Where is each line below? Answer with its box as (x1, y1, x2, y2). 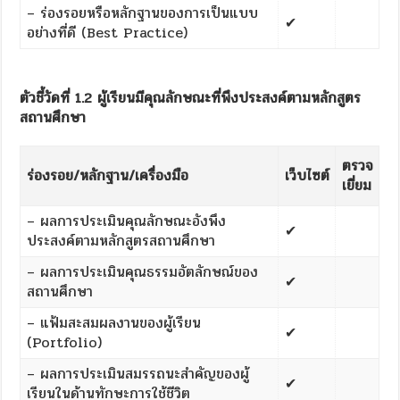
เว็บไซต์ (284, 163, 329, 187)
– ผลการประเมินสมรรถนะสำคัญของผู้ (26, 362, 249, 385)
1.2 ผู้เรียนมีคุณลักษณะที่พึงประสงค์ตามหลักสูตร (75, 86, 362, 109)
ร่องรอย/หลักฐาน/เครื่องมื (26, 163, 180, 187)
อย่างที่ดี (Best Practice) (26, 21, 187, 44)
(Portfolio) (26, 330, 102, 354)
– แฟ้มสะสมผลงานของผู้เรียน (26, 311, 201, 334)
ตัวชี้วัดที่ (20, 86, 76, 109)
